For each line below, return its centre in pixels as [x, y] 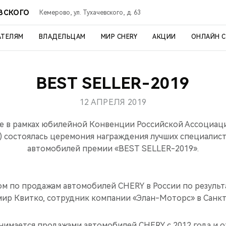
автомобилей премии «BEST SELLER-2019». [113, 149]
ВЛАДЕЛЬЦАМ [62, 37]
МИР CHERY [119, 37]
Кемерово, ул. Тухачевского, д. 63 [90, 12]
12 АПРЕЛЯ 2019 [113, 102]
